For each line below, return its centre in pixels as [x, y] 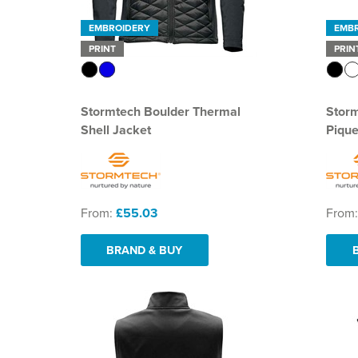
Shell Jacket [115, 129]
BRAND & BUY [145, 249]
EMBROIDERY [119, 27]
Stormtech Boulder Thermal [160, 111]
